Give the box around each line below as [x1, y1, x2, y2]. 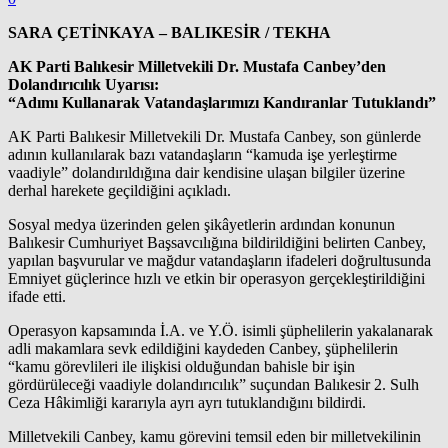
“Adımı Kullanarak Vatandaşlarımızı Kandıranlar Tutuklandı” [8, 93, 436, 111]
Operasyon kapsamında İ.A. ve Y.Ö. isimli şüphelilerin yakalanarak [8, 321, 433, 339]
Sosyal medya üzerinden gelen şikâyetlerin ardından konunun [8, 215, 395, 233]
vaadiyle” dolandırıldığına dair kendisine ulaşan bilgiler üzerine [8, 163, 405, 181]
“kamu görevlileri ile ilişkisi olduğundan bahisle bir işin [8, 357, 355, 375]
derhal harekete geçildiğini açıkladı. [8, 181, 231, 199]
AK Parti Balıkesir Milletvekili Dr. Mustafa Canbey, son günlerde [8, 127, 421, 145]
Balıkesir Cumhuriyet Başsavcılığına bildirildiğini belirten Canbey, [8, 233, 426, 251]
